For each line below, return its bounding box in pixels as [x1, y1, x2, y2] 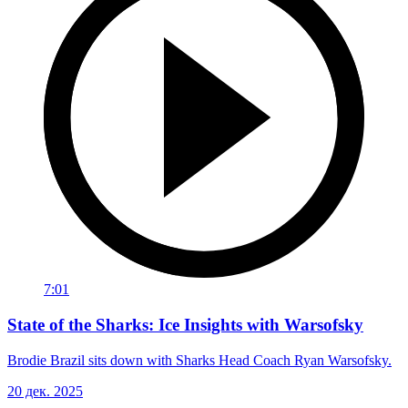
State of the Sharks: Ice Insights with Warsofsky [7, 314, 363, 334]
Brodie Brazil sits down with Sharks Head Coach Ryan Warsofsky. [7, 352, 392, 368]
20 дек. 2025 [7, 382, 83, 399]
